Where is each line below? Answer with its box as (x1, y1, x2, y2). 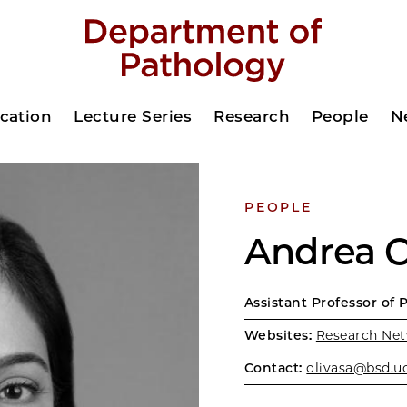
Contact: (244, 360, 303, 376)
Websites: (244, 327, 313, 343)
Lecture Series (74, 107, 193, 125)
